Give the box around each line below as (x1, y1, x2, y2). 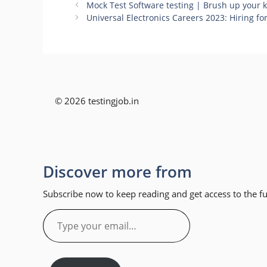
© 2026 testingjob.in (55, 95, 141, 107)
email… (42, 238, 76, 253)
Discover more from (43, 160, 192, 182)
